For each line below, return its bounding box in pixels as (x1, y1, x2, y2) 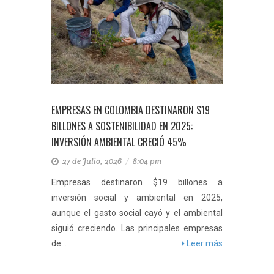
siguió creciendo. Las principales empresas (51, 223, 223, 233)
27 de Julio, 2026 (61, 156, 125, 166)
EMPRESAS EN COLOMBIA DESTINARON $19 (51, 103, 210, 117)
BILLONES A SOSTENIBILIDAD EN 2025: (51, 119, 193, 133)
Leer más (185, 239, 223, 248)
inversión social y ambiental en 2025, (51, 193, 223, 202)
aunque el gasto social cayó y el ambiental (51, 208, 223, 218)
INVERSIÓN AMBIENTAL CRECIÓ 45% (51, 135, 187, 149)
